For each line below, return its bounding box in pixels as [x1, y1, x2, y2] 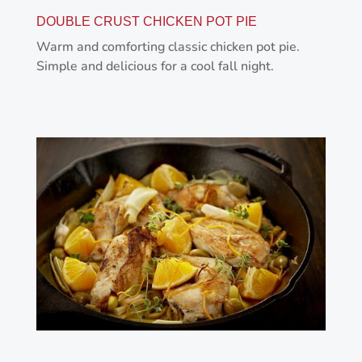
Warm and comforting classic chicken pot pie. [36, 38, 300, 57]
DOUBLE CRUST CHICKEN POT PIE [36, 15, 257, 29]
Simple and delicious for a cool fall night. [36, 57, 274, 76]
